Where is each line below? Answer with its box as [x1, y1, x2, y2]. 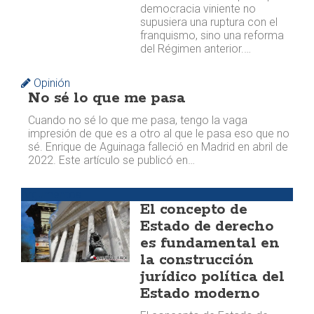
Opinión [31, 76, 70, 90]
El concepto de [140, 200, 247, 219]
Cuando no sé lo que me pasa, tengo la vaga [28, 114, 247, 127]
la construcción [140, 250, 254, 270]
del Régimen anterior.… [140, 42, 252, 55]
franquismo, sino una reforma [140, 29, 285, 42]
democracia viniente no [140, 2, 257, 15]
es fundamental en [140, 233, 280, 253]
